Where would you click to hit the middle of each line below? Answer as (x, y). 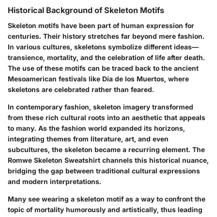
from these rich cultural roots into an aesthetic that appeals (107, 118)
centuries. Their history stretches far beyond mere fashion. (106, 36)
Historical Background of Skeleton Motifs (86, 10)
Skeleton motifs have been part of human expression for (101, 26)
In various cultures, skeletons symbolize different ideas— (103, 47)
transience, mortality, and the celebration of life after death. (106, 58)
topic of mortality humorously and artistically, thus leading (105, 210)
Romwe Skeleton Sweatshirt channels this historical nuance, (108, 160)
